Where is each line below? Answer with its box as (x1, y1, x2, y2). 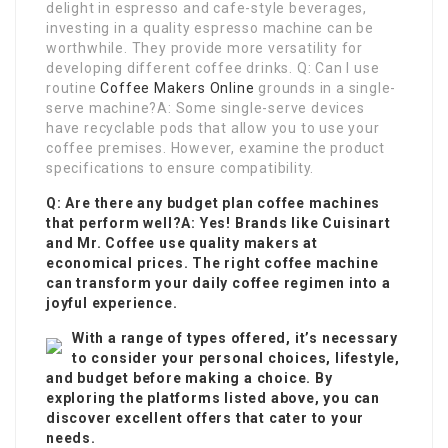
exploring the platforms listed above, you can (46, 390, 380, 407)
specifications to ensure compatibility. (46, 160, 315, 177)
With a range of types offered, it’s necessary (72, 330, 398, 347)
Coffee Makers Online (100, 80, 255, 97)
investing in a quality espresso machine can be (46, 20, 374, 37)
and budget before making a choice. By (46, 370, 333, 387)
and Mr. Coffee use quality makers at (46, 235, 318, 252)
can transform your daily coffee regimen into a (46, 275, 391, 292)
